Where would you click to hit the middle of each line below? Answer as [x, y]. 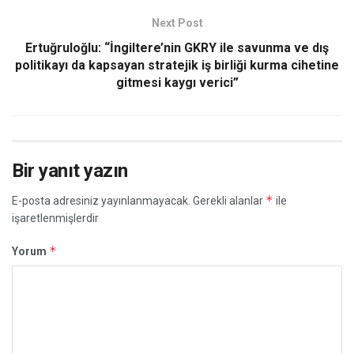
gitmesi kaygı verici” [177, 82]
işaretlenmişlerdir [55, 218]
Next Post [177, 23]
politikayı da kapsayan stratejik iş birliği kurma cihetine [177, 65]
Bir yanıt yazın [70, 170]
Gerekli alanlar [229, 200]
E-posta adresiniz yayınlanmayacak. [101, 200]
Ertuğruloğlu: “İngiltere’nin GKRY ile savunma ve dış [177, 47]
